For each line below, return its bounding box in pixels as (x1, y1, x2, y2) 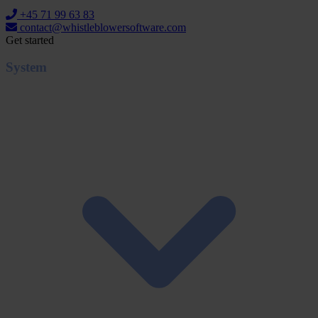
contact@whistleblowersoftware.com (17, 21, 186, 33)
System (6, 60, 47, 75)
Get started (6, 33, 54, 46)
